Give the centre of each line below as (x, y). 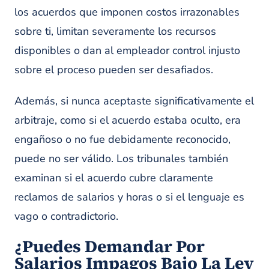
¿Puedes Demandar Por (110, 246)
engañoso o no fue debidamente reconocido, (122, 139)
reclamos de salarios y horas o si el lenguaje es (129, 197)
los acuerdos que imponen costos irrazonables (127, 12)
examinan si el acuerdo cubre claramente (114, 178)
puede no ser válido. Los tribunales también (121, 159)
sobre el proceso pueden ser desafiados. (114, 70)
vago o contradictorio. (66, 216)
